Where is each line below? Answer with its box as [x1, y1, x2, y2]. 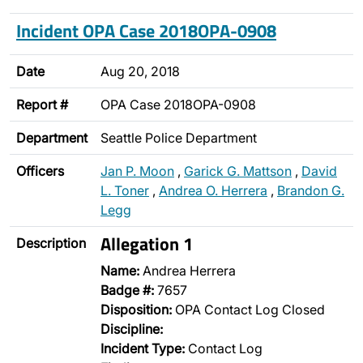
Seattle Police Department [100, 130, 257, 146]
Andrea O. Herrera [159, 182, 267, 199]
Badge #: [100, 282, 154, 298]
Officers [16, 163, 64, 179]
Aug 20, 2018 [100, 63, 180, 79]
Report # [16, 96, 68, 113]
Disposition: [100, 301, 172, 318]
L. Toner [100, 182, 149, 199]
